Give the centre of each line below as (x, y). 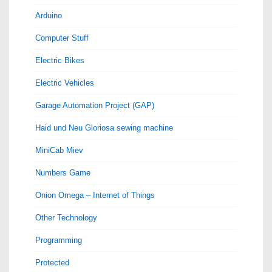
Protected (52, 263)
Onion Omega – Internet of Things (95, 195)
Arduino (49, 15)
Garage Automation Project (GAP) (95, 105)
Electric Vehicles (65, 83)
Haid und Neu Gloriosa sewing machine (104, 128)
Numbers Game (63, 173)
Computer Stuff (62, 38)
